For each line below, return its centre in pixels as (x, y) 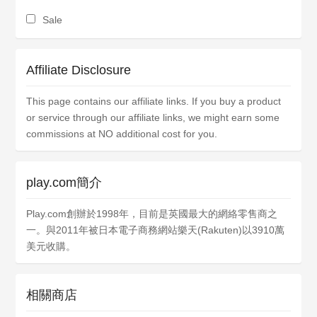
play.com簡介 (64, 183)
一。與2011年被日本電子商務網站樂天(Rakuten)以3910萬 (156, 230)
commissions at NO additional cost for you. (122, 134)
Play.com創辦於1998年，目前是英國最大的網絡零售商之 (152, 214)
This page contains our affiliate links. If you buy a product (154, 101)
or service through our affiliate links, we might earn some (153, 117)
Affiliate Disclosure (79, 70)
